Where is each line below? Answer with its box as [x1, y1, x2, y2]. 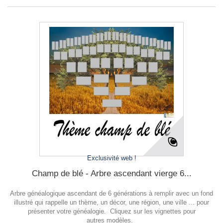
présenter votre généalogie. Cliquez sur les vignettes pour [27, 208, 196, 215]
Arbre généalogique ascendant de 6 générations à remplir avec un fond [10, 190, 213, 197]
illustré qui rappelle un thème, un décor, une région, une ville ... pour [14, 199, 209, 206]
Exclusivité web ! [87, 154, 136, 162]
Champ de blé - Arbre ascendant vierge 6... [31, 169, 192, 178]
